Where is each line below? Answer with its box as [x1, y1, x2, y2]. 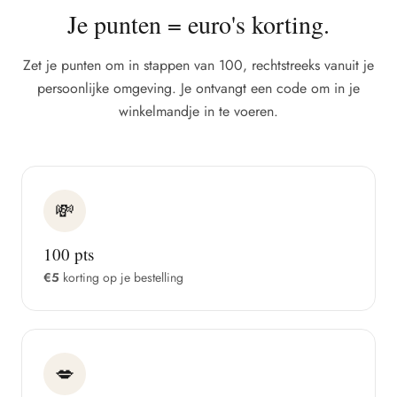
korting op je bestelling [59, 269, 183, 286]
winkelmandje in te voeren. [119, 101, 278, 121]
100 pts [43, 243, 94, 265]
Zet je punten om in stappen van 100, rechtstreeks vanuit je [23, 55, 374, 75]
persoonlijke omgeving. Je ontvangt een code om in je [37, 78, 360, 98]
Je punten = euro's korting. [67, 7, 330, 41]
